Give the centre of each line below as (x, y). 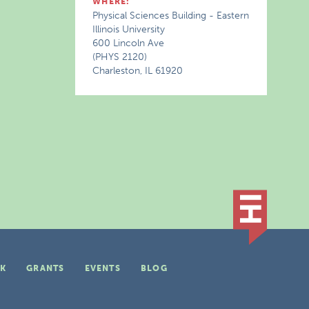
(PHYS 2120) (120, 57)
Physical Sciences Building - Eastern (171, 16)
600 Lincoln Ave (129, 43)
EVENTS (102, 268)
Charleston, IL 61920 (138, 71)
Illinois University (129, 29)
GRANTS (46, 268)
